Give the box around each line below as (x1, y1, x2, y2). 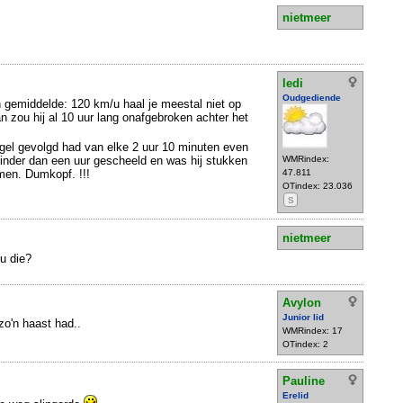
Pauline (282, 373, 325, 388)
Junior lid (282, 312, 324, 323)
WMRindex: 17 (282, 326, 343, 336)
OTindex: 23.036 (282, 180, 353, 191)
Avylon (282, 296, 321, 310)
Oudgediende (282, 92, 341, 103)
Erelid (282, 390, 309, 400)
